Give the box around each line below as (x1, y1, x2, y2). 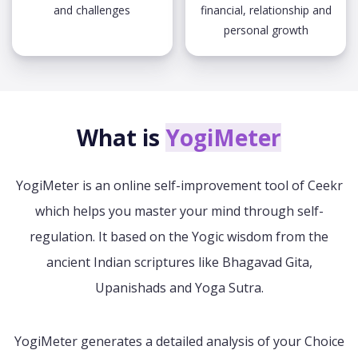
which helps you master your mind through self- (34, 202, 324, 220)
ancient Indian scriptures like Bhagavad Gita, (46, 253, 312, 271)
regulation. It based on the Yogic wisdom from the (30, 228, 328, 245)
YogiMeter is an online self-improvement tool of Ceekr (15, 177, 343, 194)
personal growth (223, 22, 308, 38)
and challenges (54, 2, 131, 18)
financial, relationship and (200, 2, 332, 18)
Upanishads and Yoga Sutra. (94, 279, 264, 296)
